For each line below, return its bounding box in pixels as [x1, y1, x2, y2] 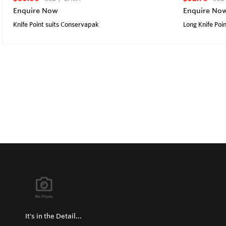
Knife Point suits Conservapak [13, 20, 99, 28]
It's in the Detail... [25, 212, 82, 220]
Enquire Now [13, 6, 58, 15]
